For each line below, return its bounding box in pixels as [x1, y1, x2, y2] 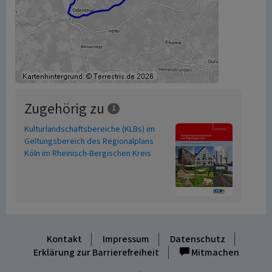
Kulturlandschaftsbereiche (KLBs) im [24, 123, 155, 135]
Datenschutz [169, 233, 225, 246]
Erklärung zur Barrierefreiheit [33, 246, 159, 259]
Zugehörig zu [24, 98, 107, 120]
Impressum [102, 233, 149, 246]
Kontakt [46, 233, 82, 246]
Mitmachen [189, 246, 239, 259]
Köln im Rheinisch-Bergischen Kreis [24, 148, 151, 160]
